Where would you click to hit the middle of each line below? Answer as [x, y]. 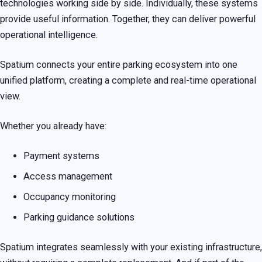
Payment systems [61, 156]
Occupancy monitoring [70, 197]
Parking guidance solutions [79, 217]
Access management [68, 176]
